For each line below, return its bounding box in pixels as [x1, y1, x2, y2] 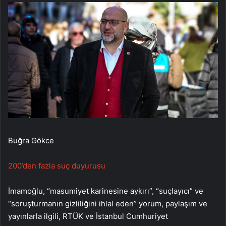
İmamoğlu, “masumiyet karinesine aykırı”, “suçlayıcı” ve [8, 186, 203, 196]
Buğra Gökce [8, 136, 54, 146]
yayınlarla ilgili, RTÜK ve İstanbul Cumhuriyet [8, 211, 168, 221]
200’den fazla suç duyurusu [8, 161, 105, 171]
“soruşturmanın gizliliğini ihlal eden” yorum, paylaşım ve [8, 199, 207, 209]
